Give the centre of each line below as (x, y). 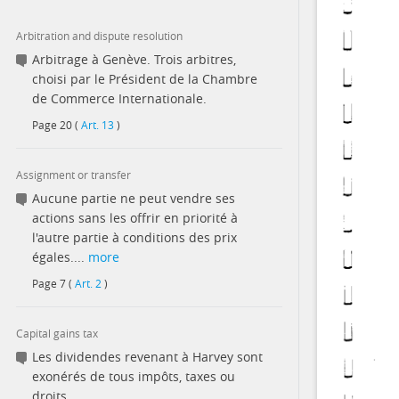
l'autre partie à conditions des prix (134, 237)
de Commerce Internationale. (119, 98)
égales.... (60, 257)
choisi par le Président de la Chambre (145, 79)
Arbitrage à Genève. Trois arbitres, (134, 59)
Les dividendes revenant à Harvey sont (147, 357)
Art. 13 (98, 125)
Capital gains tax (57, 333)
